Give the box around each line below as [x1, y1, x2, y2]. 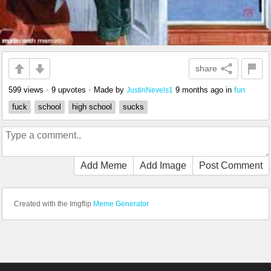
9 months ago [175, 85, 223, 95]
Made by [94, 85, 126, 95]
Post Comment [199, 160, 263, 171]
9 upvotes [51, 85, 86, 95]
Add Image [140, 160, 186, 171]
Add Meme [80, 160, 127, 171]
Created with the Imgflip [14, 200, 93, 209]
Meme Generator [93, 200, 149, 209]
